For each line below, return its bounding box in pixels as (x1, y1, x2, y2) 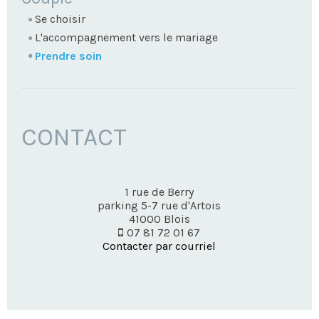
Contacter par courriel (103, 239, 216, 253)
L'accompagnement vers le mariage (35, 31, 218, 45)
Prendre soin (35, 48, 102, 63)
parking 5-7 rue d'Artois (98, 199, 221, 213)
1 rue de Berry (125, 185, 194, 199)
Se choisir (35, 12, 85, 26)
